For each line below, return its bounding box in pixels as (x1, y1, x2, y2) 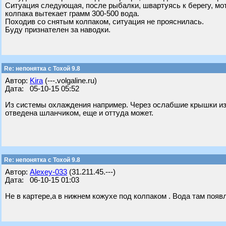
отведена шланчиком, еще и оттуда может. (5, 109, 153, 117)
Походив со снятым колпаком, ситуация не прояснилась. (5, 18, 204, 26)
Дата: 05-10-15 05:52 (5, 85, 79, 93)
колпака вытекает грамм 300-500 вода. (5, 10, 139, 18)
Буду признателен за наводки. (5, 26, 110, 34)
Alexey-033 (30, 168, 67, 176)
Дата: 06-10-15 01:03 (5, 176, 79, 184)
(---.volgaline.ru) (43, 77, 97, 85)
